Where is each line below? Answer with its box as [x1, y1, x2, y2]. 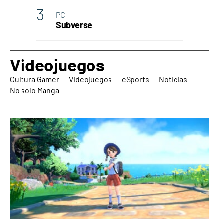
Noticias [159, 74, 187, 84]
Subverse [56, 19, 92, 30]
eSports [122, 74, 149, 84]
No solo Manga [10, 85, 59, 95]
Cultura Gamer [10, 74, 59, 84]
